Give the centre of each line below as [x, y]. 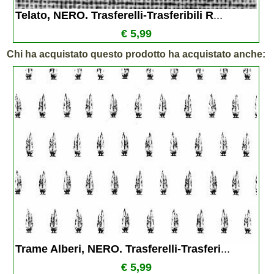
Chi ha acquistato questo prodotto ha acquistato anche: [136, 54]
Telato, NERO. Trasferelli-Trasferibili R [114, 16]
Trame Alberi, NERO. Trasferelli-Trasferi [118, 249]
